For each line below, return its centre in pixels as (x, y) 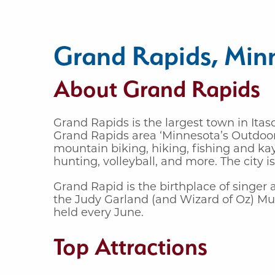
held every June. (99, 212)
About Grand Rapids (157, 88)
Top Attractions (130, 246)
